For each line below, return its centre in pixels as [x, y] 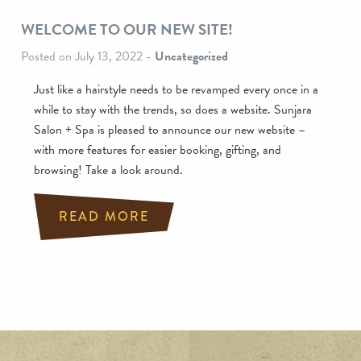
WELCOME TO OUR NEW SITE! [127, 29]
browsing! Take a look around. [108, 170]
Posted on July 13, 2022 [82, 56]
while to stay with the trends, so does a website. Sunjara [173, 110]
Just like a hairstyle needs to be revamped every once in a [176, 89]
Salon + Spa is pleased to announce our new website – [170, 130]
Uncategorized [191, 56]
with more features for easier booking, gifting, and [158, 150]
